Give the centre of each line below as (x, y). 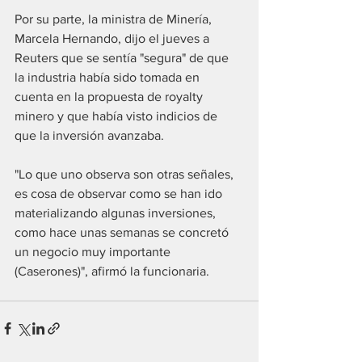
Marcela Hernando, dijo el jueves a (114, 39)
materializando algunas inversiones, (117, 213)
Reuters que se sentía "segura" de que (123, 58)
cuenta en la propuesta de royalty (110, 97)
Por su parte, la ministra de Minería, (115, 19)
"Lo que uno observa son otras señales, (126, 175)
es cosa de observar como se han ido (120, 194)
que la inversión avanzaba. (91, 136)
